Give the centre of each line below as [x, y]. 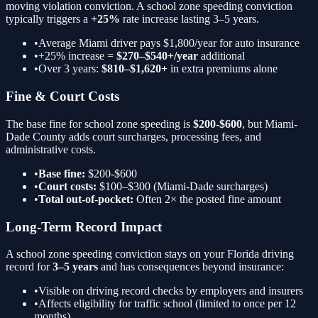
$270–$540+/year [157, 56]
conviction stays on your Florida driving [203, 254]
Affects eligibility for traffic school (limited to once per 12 [167, 304]
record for [29, 267]
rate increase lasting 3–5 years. [190, 19]
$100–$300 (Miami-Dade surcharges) [183, 186]
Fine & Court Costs [62, 97]
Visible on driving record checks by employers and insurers [171, 291]
